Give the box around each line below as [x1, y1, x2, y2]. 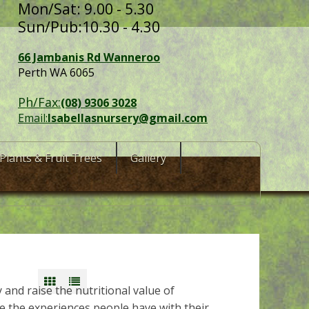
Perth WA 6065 [18, 65, 94, 80]
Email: [18, 110, 48, 126]
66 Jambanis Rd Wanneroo [18, 50, 160, 65]
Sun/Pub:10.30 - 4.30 [18, 17, 160, 37]
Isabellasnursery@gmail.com [48, 110, 208, 126]
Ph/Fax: [18, 94, 61, 110]
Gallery [130, 150, 166, 166]
